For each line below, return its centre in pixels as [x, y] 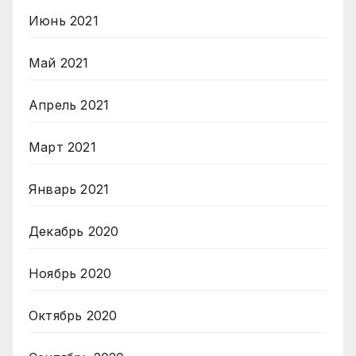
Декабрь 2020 [74, 231]
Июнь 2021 [64, 20]
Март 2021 [62, 147]
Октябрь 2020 [73, 315]
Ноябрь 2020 [70, 273]
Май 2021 [59, 62]
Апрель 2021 [69, 104]
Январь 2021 [69, 189]
